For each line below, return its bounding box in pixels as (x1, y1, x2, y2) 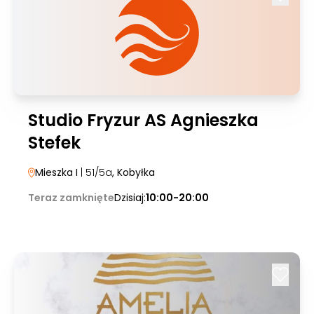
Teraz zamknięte (28, 191, 114, 205)
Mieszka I (35, 165, 78, 179)
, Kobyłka (112, 165, 155, 179)
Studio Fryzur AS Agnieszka (28, 109, 259, 132)
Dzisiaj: (114, 191, 146, 205)
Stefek (28, 131, 81, 154)
